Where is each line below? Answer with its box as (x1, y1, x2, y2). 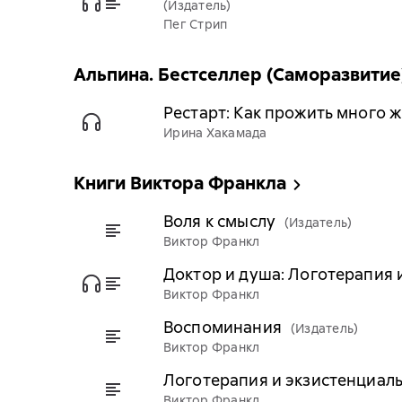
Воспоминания (163, 317, 282, 337)
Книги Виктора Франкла (74, 171, 286, 195)
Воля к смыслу (163, 211, 275, 232)
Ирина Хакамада (163, 125, 267, 141)
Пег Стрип (163, 16, 228, 32)
